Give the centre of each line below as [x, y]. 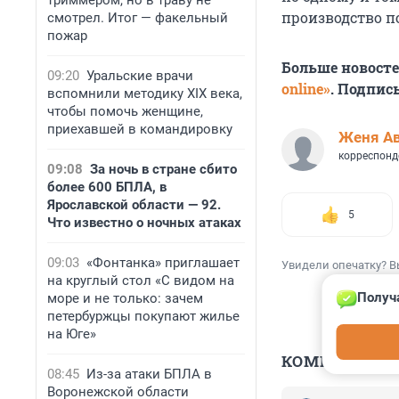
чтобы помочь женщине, [125, 111]
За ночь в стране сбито [163, 169]
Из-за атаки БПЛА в [149, 374]
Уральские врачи [140, 76]
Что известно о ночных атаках [144, 223]
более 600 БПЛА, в [107, 187]
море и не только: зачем [125, 298]
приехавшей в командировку [140, 129]
